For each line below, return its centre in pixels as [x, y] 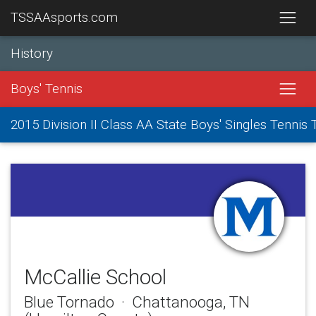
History [32, 53]
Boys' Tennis [47, 89]
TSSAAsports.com [64, 18]
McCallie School [95, 276]
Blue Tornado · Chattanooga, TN [136, 302]
